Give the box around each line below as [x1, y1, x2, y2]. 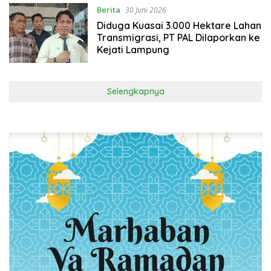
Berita [96, 4, 120, 16]
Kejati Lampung [96, 44, 169, 56]
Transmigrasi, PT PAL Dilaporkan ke [96, 31, 260, 44]
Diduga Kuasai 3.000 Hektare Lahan [96, 19, 261, 32]
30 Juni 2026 [125, 5, 166, 16]
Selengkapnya [106, 85, 165, 97]
